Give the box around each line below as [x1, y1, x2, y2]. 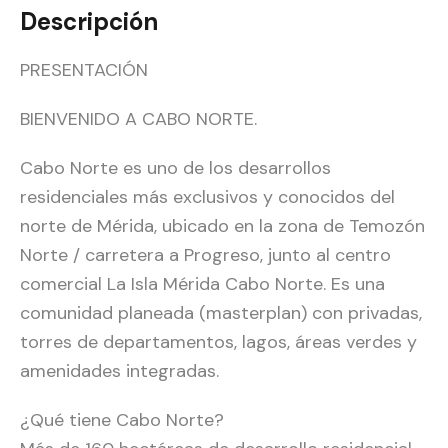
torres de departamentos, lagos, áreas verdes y [20, 330, 417, 355]
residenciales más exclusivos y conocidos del [20, 185, 395, 210]
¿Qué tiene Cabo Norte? [20, 408, 224, 433]
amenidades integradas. [20, 359, 219, 384]
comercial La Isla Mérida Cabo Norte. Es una [20, 272, 385, 297]
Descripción [20, 6, 158, 38]
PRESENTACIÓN [20, 58, 148, 83]
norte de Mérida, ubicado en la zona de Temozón [20, 214, 425, 239]
